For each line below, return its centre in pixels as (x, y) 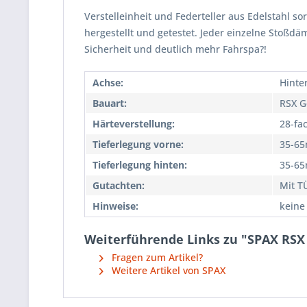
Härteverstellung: (134, 124)
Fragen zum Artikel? (156, 257)
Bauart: (110, 103)
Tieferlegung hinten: (140, 165)
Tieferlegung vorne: (138, 144)
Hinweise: (115, 206)
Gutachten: (119, 185)
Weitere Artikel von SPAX (167, 270)
